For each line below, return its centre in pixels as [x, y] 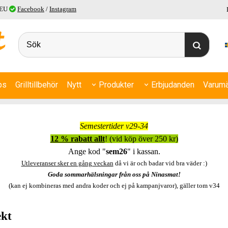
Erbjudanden [173, 84]
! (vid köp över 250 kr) [141, 138]
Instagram [63, 9]
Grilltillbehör [36, 84]
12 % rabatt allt [77, 138]
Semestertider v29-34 [114, 126]
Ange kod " [87, 151]
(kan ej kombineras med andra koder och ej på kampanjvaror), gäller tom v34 [114, 185]
